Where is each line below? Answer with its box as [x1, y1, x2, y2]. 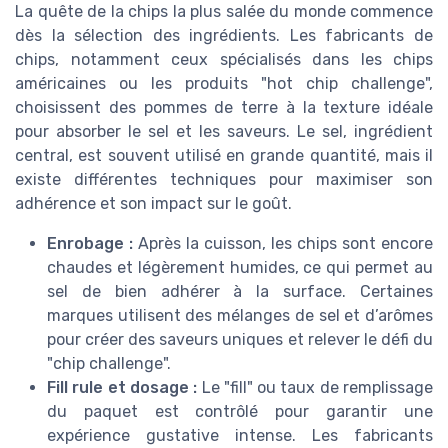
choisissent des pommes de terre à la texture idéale [15, 98, 433, 118]
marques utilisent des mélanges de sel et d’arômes [47, 306, 433, 326]
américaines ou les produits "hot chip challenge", [15, 74, 433, 94]
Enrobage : [47, 234, 133, 254]
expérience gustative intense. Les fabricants [47, 426, 433, 446]
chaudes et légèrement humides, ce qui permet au [47, 258, 433, 278]
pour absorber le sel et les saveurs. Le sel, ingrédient [15, 122, 433, 142]
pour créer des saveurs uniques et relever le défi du [47, 330, 433, 350]
